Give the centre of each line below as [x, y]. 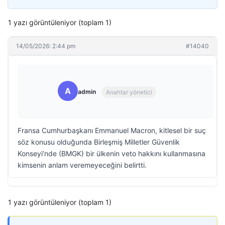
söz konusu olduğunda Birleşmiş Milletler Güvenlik [99, 142]
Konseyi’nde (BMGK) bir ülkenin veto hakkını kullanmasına [111, 153]
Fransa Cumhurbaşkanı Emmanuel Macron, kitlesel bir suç [112, 130]
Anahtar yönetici [129, 92]
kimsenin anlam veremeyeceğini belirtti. [82, 165]
